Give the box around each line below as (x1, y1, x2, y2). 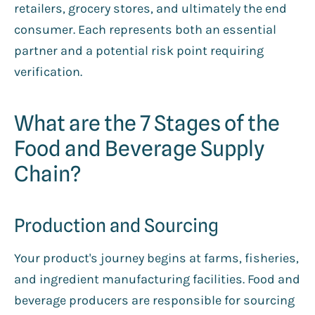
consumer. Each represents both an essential (14, 21, 276, 37)
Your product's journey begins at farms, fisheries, (14, 250, 299, 266)
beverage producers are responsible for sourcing (14, 292, 295, 308)
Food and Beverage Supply (14, 135, 264, 161)
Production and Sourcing (14, 214, 219, 236)
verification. (14, 63, 82, 79)
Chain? (14, 160, 81, 186)
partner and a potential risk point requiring (14, 42, 264, 58)
